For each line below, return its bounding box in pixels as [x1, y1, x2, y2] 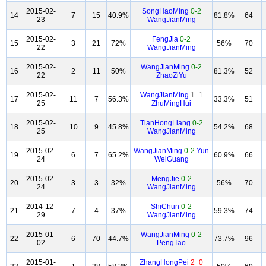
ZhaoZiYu [156, 71, 187, 80]
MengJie [151, 175, 181, 183]
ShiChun [151, 202, 181, 211]
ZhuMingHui [151, 99, 191, 107]
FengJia [152, 35, 180, 43]
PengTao [157, 239, 186, 247]
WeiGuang [154, 155, 189, 163]
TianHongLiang [140, 119, 192, 127]
